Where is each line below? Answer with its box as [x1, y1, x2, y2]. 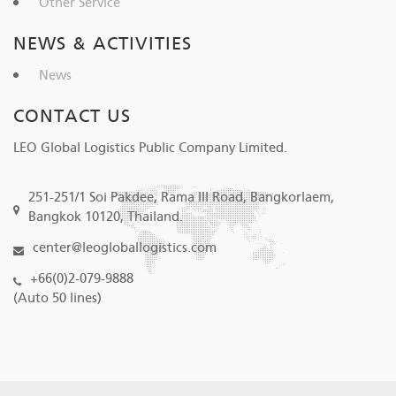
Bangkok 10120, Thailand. [28, 206, 183, 227]
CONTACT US [13, 102, 131, 130]
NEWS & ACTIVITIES [13, 29, 192, 57]
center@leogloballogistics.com [33, 237, 217, 258]
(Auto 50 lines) [13, 287, 102, 308]
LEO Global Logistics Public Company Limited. [13, 137, 287, 158]
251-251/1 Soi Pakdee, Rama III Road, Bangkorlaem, [28, 187, 334, 208]
